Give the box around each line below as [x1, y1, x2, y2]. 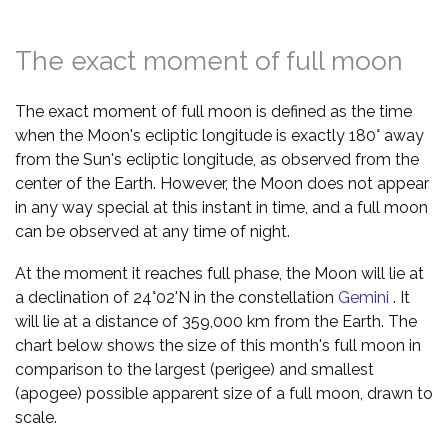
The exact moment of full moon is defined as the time [15, 101, 412, 121]
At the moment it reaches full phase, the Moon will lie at [15, 263, 424, 283]
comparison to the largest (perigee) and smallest [15, 359, 374, 379]
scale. [15, 407, 57, 427]
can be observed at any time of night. [15, 221, 290, 241]
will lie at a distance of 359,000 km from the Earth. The [15, 311, 417, 331]
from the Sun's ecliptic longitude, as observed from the [15, 149, 419, 169]
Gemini [338, 287, 389, 307]
